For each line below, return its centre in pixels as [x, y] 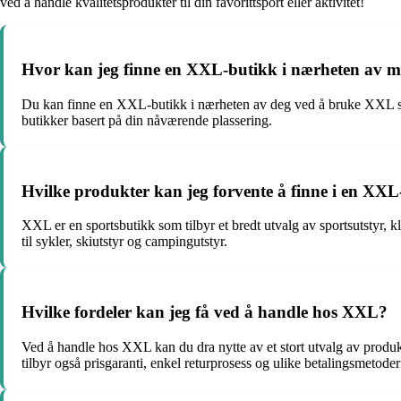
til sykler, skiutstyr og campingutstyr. [124, 242]
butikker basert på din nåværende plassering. [147, 120]
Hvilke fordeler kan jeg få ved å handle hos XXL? [205, 312]
